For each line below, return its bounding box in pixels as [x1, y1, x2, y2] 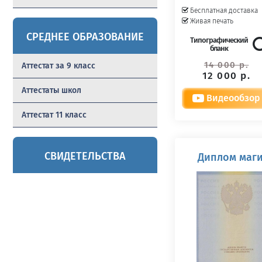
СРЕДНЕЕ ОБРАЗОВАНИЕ [26, 30, 144, 43]
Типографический [189, 36, 248, 44]
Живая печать [190, 17, 234, 25]
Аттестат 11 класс [22, 110, 87, 120]
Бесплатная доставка [190, 6, 258, 15]
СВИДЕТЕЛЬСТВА [44, 150, 126, 163]
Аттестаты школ [22, 85, 81, 95]
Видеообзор [204, 92, 261, 104]
